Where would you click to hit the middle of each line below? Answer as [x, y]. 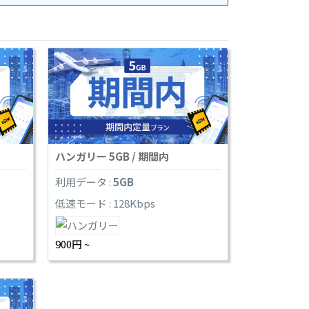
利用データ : [84, 182]
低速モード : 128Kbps [105, 203]
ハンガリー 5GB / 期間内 [112, 157]
